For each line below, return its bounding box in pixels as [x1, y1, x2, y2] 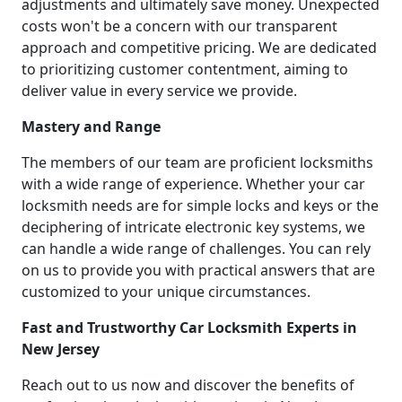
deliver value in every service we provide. [22, 81, 297, 101]
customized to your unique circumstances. [22, 282, 310, 302]
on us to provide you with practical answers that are [22, 260, 375, 281]
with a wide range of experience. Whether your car [22, 174, 365, 195]
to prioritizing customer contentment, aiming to [22, 59, 348, 80]
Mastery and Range [22, 117, 161, 137]
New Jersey [22, 339, 100, 360]
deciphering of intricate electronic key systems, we [22, 217, 365, 238]
